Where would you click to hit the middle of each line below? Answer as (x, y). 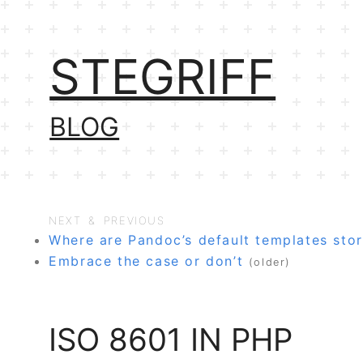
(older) (270, 263)
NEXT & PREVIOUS (107, 221)
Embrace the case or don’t (146, 261)
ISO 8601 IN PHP (171, 339)
